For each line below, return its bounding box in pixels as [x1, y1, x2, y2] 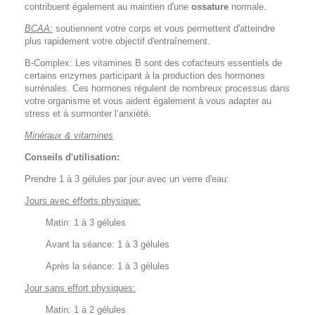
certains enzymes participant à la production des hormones [25, 70, 265, 81]
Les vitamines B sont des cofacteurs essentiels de [75, 58, 282, 68]
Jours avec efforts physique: [25, 195, 141, 206]
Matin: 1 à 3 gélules [46, 217, 126, 228]
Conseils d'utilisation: [25, 152, 120, 162]
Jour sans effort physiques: [25, 283, 136, 293]
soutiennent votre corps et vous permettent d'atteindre [56, 23, 275, 34]
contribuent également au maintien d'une [25, 1, 191, 12]
